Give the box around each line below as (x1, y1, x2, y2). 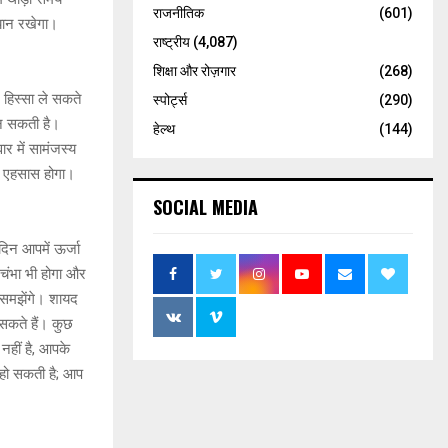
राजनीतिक (153, 4, 204, 21)
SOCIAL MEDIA (153, 193, 258, 220)
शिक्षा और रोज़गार (153, 62, 236, 79)
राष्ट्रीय (153, 33, 190, 50)
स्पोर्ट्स (153, 91, 187, 108)
